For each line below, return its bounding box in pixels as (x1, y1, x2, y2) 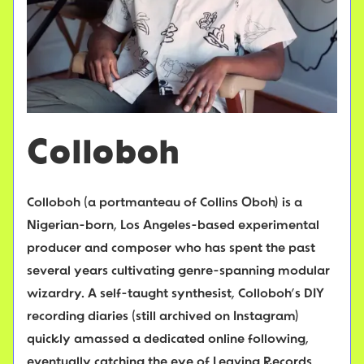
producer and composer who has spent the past (27, 242, 315, 256)
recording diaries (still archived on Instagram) (27, 310, 299, 324)
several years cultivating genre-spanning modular (27, 265, 330, 279)
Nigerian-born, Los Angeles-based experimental (27, 219, 319, 233)
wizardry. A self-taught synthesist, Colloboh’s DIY (27, 288, 324, 301)
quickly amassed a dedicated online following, (27, 333, 309, 347)
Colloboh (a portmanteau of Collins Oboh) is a (27, 197, 302, 210)
